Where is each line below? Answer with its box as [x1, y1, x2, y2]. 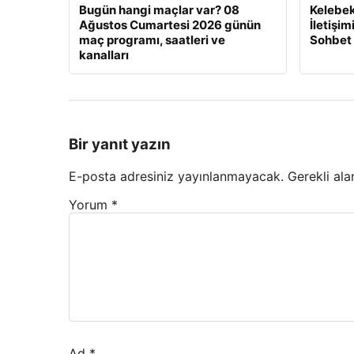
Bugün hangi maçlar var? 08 [79, 2, 239, 18]
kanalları [79, 47, 129, 63]
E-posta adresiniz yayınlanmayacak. [69, 168, 284, 184]
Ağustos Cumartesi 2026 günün [79, 17, 261, 33]
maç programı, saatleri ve [79, 32, 225, 48]
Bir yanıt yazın [69, 135, 171, 154]
